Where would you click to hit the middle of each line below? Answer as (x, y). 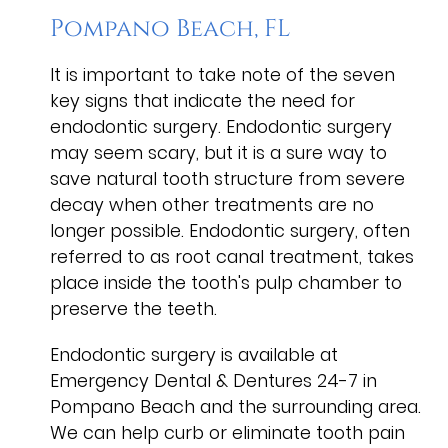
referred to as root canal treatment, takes (232, 256)
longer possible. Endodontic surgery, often (230, 230)
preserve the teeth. (133, 308)
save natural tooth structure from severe (227, 178)
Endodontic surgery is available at (194, 354)
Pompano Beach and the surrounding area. (235, 406)
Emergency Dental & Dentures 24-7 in (213, 380)
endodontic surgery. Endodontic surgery (221, 126)
